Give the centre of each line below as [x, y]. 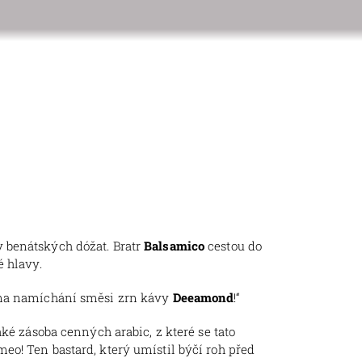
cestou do [234, 246]
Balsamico [175, 246]
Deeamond [203, 298]
